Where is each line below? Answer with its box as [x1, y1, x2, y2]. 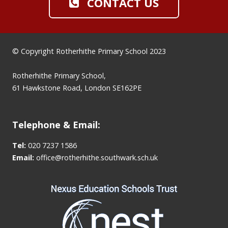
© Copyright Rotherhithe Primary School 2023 [12, 46, 166, 56]
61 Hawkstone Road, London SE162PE [12, 83, 141, 93]
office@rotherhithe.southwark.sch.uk [36, 153, 158, 163]
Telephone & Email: [12, 119, 100, 131]
